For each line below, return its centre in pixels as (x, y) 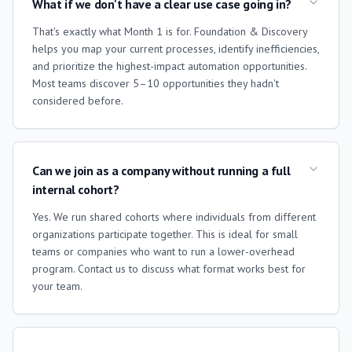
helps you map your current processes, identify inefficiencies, (176, 49)
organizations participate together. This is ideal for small (165, 234)
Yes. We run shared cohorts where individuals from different (174, 217)
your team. (57, 286)
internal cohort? (76, 189)
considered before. (78, 101)
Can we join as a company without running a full (161, 170)
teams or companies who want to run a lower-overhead (163, 251)
